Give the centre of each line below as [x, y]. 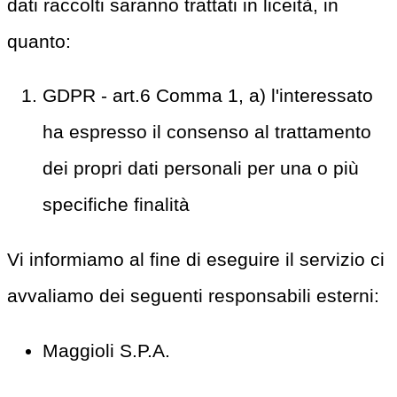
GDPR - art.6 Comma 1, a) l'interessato [208, 96]
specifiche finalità [116, 205]
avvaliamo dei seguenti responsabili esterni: [193, 296]
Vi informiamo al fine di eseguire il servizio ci [196, 260]
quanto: [39, 41]
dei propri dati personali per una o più [201, 168]
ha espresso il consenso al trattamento [207, 132]
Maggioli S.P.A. [106, 350]
